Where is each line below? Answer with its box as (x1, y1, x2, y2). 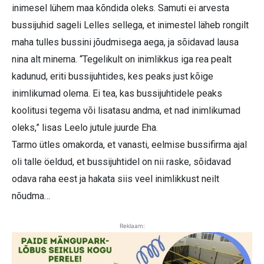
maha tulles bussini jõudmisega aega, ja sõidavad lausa (12, 37, 239, 48)
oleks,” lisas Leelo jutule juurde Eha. (12, 122, 158, 134)
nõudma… (12, 190, 50, 202)
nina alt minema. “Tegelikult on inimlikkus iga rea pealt (12, 54, 232, 65)
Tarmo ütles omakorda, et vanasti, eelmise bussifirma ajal (12, 139, 247, 151)
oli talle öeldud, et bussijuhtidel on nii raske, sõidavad (12, 156, 231, 168)
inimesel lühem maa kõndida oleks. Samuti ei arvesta (12, 2, 229, 14)
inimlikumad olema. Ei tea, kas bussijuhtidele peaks (12, 88, 222, 100)
